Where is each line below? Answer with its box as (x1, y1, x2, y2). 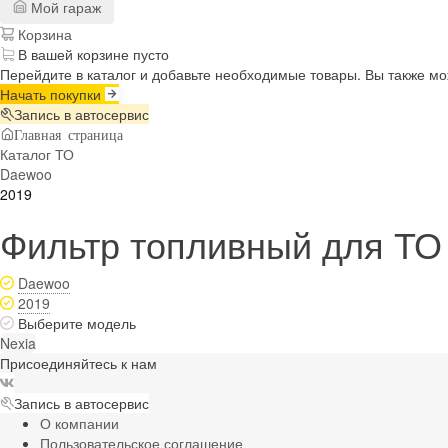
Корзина (14, 23, 72, 44)
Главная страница (14, 126, 123, 141)
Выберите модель (18, 312, 136, 333)
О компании (40, 412, 119, 433)
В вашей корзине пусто (18, 43, 169, 64)
